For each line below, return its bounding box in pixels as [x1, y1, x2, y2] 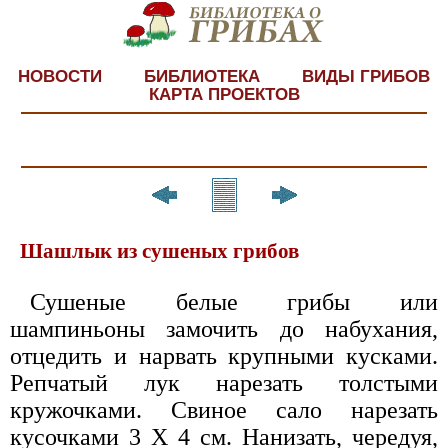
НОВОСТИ [18, 66, 102, 86]
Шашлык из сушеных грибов [20, 239, 299, 264]
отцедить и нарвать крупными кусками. [10, 343, 438, 370]
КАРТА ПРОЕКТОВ [148, 84, 300, 104]
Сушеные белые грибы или [30, 289, 438, 316]
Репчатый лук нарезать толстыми [10, 370, 438, 397]
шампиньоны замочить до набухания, [10, 316, 438, 343]
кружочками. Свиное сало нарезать [10, 397, 438, 424]
